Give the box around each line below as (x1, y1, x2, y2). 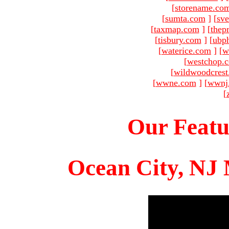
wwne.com (155, 77, 196, 88)
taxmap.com (153, 24, 199, 34)
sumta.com (165, 13, 205, 24)
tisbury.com (157, 34, 201, 45)
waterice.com (162, 45, 211, 56)
